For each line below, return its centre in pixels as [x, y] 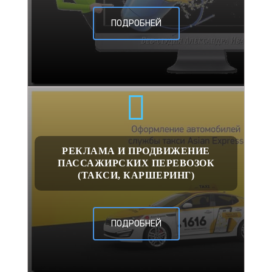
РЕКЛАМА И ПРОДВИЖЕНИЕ [136, 151]
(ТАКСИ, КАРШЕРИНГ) [136, 175]
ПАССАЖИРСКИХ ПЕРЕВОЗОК [136, 163]
